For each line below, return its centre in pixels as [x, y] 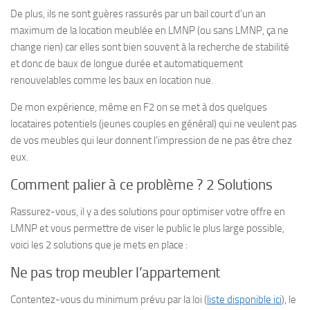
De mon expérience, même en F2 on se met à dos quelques [139, 107]
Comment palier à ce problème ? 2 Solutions [142, 185]
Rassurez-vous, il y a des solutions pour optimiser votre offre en [148, 212]
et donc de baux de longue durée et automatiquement [127, 64]
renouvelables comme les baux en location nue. [112, 80]
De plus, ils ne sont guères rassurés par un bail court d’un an [138, 14]
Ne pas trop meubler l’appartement [116, 273]
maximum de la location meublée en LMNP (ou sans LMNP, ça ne [149, 30]
